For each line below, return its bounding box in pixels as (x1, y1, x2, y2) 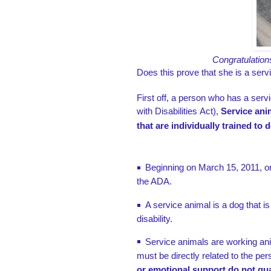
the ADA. (137, 176, 172, 187)
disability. (137, 213, 172, 224)
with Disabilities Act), (137, 106, 221, 117)
